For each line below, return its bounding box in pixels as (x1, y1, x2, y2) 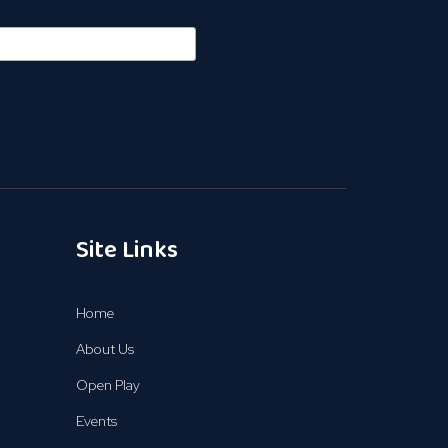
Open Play (75, 376, 140, 394)
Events (75, 412, 117, 430)
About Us (75, 340, 134, 358)
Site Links (75, 231, 178, 270)
